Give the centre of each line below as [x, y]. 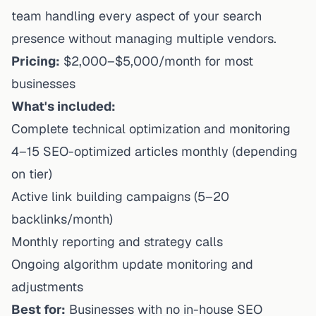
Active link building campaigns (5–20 [120, 196]
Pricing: [36, 61]
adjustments [47, 286]
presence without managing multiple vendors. [144, 38]
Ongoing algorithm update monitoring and [132, 264]
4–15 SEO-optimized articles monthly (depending [154, 151]
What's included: [63, 106]
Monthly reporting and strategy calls [117, 241]
